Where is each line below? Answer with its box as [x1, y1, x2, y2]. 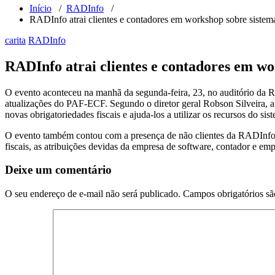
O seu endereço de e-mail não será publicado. [5, 188, 180, 199]
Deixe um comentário [5, 163, 112, 177]
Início [29, 2, 52, 14]
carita [5, 34, 26, 45]
